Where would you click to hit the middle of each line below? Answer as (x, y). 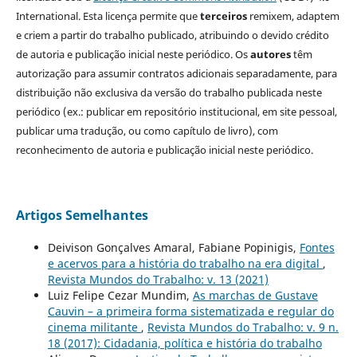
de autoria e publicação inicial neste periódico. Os (133, 55)
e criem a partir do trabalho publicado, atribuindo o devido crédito (172, 35)
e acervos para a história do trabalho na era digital (185, 263)
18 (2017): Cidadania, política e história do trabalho (184, 343)
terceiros (223, 16)
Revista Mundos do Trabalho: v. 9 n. (243, 327)
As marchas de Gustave (255, 295)
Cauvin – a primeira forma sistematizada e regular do (190, 311)
